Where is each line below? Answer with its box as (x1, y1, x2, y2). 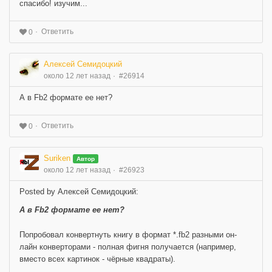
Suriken (44, 153, 70, 163)
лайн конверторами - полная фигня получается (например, (19, 242, 236, 251)
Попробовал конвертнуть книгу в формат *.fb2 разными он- (19, 229, 237, 239)
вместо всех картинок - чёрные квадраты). (19, 254, 175, 263)
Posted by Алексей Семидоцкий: (19, 186, 138, 196)
